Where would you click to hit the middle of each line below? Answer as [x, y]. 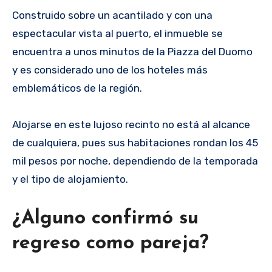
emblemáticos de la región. [77, 88]
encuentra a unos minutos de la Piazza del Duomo [132, 51]
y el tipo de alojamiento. [70, 179]
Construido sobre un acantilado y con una [112, 15]
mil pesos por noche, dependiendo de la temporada [135, 161]
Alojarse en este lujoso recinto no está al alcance [131, 124]
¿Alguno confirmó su [105, 218]
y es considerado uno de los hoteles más [110, 70]
